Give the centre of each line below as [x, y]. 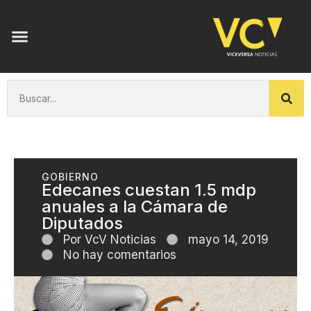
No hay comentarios [120, 255]
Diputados [82, 224]
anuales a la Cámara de [135, 207]
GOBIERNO [70, 177]
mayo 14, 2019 [228, 240]
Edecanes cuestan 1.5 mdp [149, 190]
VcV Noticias [119, 240]
